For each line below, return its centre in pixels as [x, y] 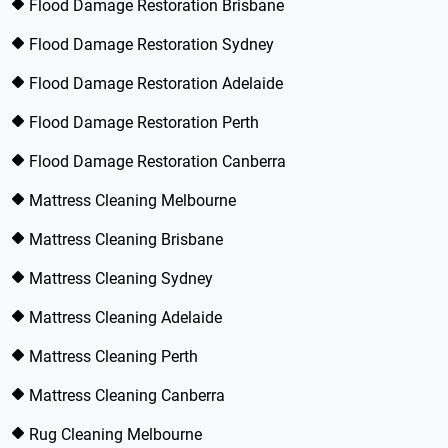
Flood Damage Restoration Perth [144, 122]
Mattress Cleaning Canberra [127, 395]
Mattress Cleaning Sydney [121, 278]
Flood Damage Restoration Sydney [151, 44]
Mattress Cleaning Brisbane [126, 239]
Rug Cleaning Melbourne [115, 434]
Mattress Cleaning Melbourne [132, 200]
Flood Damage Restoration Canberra [157, 161]
